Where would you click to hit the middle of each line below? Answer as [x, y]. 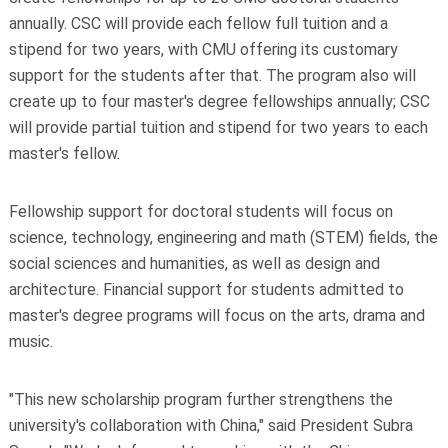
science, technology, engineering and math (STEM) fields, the [223, 237]
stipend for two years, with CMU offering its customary [203, 49]
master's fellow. [64, 153]
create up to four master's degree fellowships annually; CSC [219, 101]
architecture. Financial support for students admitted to [206, 289]
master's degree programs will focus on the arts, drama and [216, 315]
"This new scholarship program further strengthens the [200, 399]
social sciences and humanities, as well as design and [194, 263]
